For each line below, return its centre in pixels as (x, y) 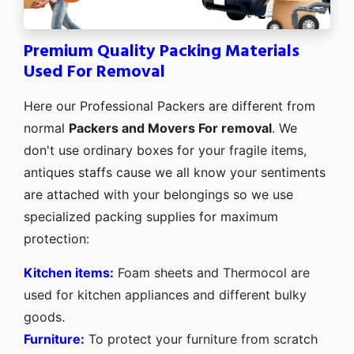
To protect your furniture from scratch (201, 339)
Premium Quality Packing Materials (162, 51)
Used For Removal (94, 72)
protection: (56, 238)
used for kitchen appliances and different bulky (165, 294)
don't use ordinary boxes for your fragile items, (165, 150)
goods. (44, 316)
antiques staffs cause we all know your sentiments (175, 172)
